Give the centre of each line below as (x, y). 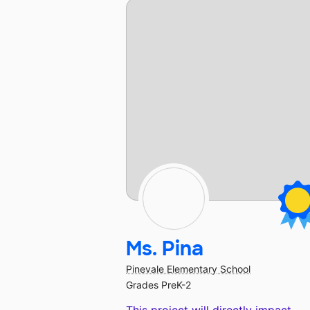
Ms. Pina (165, 249)
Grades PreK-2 (158, 285)
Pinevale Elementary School (188, 269)
